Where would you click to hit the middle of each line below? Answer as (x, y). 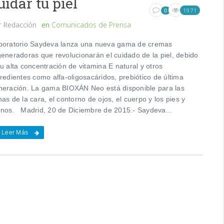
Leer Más (15, 132)
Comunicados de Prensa (91, 24)
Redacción (20, 24)
